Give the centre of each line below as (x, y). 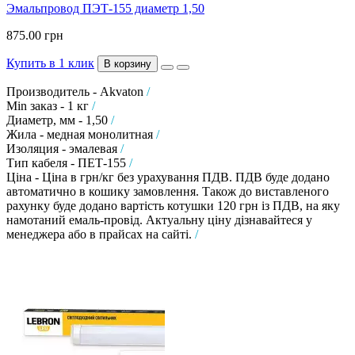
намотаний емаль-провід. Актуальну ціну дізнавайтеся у (159, 219)
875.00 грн (35, 35)
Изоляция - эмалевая (63, 148)
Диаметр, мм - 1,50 (59, 120)
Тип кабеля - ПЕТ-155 (68, 162)
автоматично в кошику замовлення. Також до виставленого (168, 191)
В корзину (128, 63)
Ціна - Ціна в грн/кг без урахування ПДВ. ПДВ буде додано (168, 177)
